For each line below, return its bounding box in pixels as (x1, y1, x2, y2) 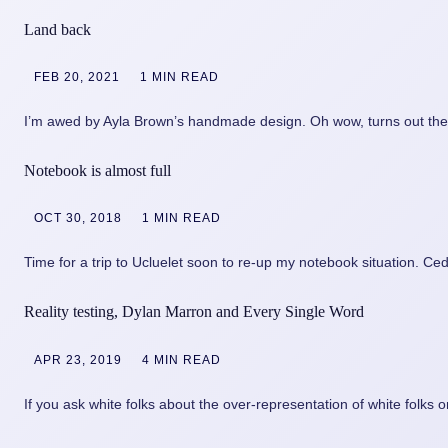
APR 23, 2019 (34, 352, 122, 367)
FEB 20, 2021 (34, 70, 120, 85)
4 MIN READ (142, 352, 221, 367)
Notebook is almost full (24, 162, 171, 180)
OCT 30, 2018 (34, 211, 122, 226)
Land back (24, 20, 91, 38)
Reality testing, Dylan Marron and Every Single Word (24, 303, 364, 321)
